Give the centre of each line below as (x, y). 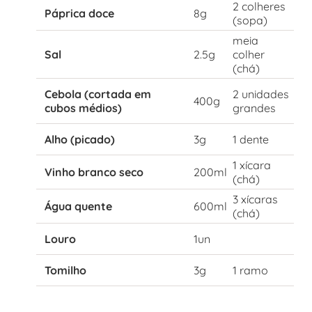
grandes (254, 108)
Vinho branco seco (94, 172)
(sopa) (250, 20)
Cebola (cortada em (98, 94)
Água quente (78, 206)
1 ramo (250, 270)
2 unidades (261, 94)
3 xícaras (255, 199)
